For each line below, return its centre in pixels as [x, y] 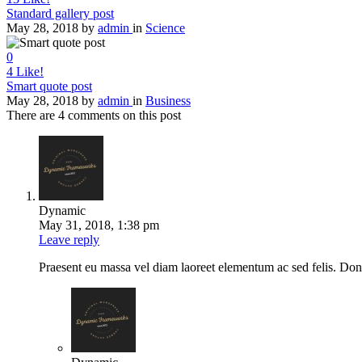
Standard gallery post [60, 13]
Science [165, 27]
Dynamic [62, 210]
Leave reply [69, 239]
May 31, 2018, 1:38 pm [99, 225]
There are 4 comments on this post [94, 115]
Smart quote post [49, 86]
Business [168, 100]
